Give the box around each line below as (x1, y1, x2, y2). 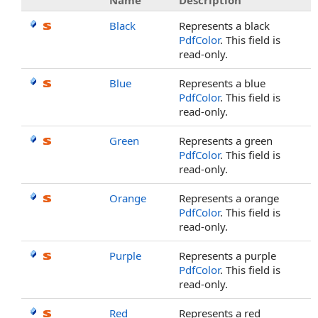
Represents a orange (179, 191, 279, 205)
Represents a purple (179, 248, 276, 263)
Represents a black (179, 18, 270, 33)
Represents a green (179, 133, 273, 148)
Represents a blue (179, 76, 265, 90)
